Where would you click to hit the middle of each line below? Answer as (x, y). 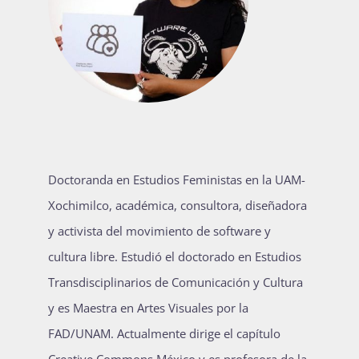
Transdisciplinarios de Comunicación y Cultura (175, 282)
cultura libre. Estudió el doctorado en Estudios (175, 256)
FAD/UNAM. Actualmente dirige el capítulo (164, 333)
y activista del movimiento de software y (159, 230)
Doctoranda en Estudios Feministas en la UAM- (177, 179)
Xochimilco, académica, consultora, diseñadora (177, 205)
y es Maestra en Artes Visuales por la (148, 307)
